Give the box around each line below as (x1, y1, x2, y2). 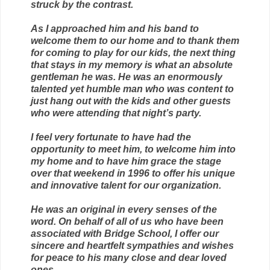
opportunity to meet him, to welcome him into (31, 144, 236, 155)
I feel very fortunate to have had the (31, 132, 191, 143)
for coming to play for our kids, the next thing (31, 48, 236, 58)
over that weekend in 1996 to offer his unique (31, 168, 235, 179)
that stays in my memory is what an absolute (31, 60, 233, 71)
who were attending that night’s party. (31, 108, 201, 119)
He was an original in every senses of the (31, 204, 217, 215)
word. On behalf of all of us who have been (31, 216, 224, 227)
